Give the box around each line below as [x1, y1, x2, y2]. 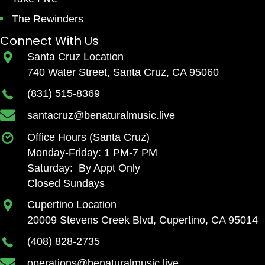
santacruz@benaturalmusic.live [27, 109, 175, 121]
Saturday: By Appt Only [27, 162, 140, 174]
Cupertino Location [27, 199, 117, 211]
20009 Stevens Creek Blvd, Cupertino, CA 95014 [27, 214, 258, 227]
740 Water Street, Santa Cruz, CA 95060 [27, 66, 219, 78]
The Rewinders [12, 12, 83, 25]
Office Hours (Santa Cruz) [27, 131, 150, 144]
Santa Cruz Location [27, 50, 124, 63]
